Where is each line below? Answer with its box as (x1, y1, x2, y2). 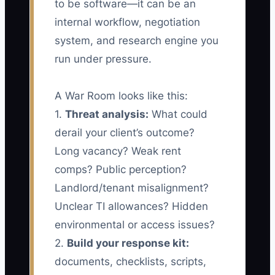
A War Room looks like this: (55, 90, 188, 103)
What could (149, 108, 207, 121)
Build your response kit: (67, 237, 189, 250)
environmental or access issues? (55, 219, 215, 231)
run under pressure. (55, 53, 152, 66)
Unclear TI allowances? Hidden (55, 200, 208, 213)
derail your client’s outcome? (55, 126, 195, 139)
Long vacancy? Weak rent (55, 145, 181, 158)
